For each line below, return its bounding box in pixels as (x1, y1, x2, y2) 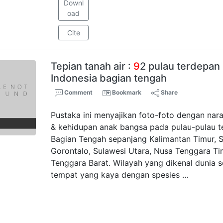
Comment (63, 89, 93, 96)
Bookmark (112, 89, 142, 96)
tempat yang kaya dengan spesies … (51, 170, 189, 180)
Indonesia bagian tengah (51, 72, 167, 84)
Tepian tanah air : (51, 60, 134, 72)
